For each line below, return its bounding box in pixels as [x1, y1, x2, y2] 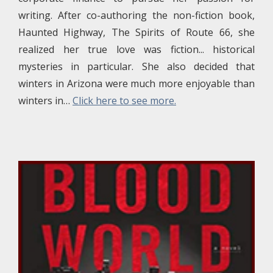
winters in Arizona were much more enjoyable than [18, 77, 255, 90]
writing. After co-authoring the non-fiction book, [18, 9, 255, 22]
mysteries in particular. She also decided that [18, 60, 255, 73]
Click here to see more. [73, 94, 176, 107]
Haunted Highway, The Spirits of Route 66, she [18, 26, 255, 39]
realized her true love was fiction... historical [18, 43, 255, 56]
